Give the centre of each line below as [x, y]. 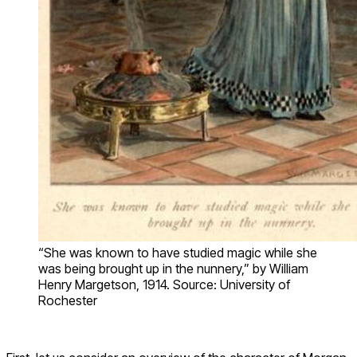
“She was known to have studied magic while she [178, 252]
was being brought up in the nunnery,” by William [173, 268]
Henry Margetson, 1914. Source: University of [164, 284]
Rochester [68, 300]
